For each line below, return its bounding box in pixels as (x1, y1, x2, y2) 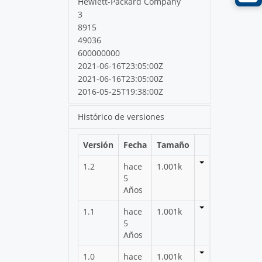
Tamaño (157, 139, 190, 150)
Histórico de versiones (78, 111, 165, 122)
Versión (83, 139, 114, 150)
